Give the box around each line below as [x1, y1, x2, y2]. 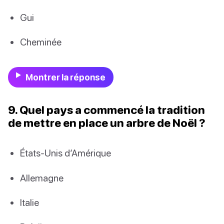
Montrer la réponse [25, 72, 105, 83]
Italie [20, 196, 39, 208]
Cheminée [20, 36, 61, 48]
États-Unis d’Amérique [20, 147, 111, 159]
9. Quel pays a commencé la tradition [8, 103, 205, 117]
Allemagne [20, 171, 63, 183]
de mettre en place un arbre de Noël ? [8, 116, 205, 130]
